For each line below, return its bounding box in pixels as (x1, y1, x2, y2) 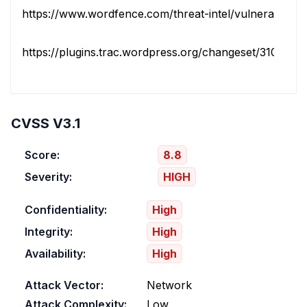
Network (147, 278, 192, 292)
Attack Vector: (25, 278, 103, 292)
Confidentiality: (25, 203, 107, 217)
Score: (25, 148, 60, 162)
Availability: (25, 247, 86, 260)
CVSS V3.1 (11, 115, 80, 132)
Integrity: (25, 225, 73, 238)
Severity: (25, 170, 72, 184)
